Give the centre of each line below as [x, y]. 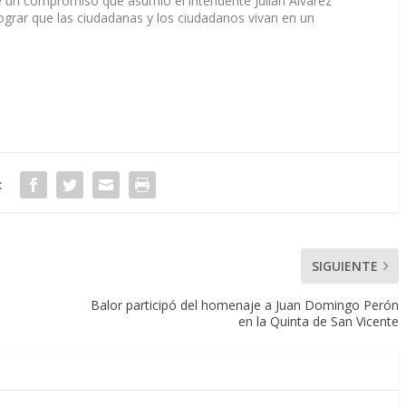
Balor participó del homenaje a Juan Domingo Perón [245, 305]
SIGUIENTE [345, 266]
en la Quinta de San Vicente [319, 322]
